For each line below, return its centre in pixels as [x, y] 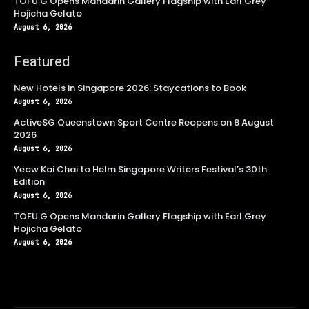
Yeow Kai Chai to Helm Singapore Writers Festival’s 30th [140, 170]
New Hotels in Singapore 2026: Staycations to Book [130, 88]
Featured [42, 62]
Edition [29, 182]
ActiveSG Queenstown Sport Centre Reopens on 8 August [144, 123]
